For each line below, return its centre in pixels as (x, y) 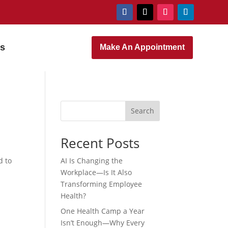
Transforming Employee (102, 184)
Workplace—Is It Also (96, 172)
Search (142, 111)
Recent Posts (100, 143)
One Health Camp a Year (103, 211)
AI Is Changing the (92, 160)
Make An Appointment (142, 47)
